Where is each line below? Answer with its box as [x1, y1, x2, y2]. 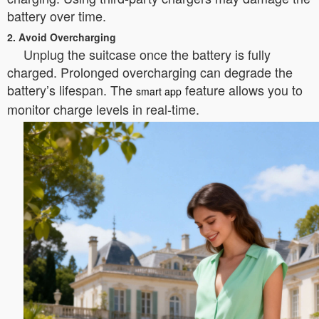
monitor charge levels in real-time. [7, 100, 199, 118]
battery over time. [7, 6, 106, 25]
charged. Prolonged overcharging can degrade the [7, 63, 293, 81]
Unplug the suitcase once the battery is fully [23, 45, 271, 63]
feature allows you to [182, 80, 303, 99]
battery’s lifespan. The [7, 80, 136, 99]
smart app [136, 84, 182, 98]
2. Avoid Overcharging [7, 30, 116, 44]
